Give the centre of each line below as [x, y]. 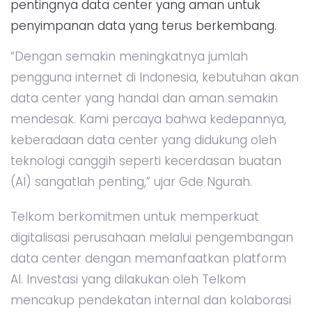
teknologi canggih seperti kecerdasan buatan [146, 161]
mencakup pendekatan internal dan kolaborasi [151, 300]
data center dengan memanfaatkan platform [148, 258]
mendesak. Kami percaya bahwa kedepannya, [148, 119]
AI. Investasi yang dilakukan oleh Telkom [128, 279]
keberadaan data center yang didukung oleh [143, 140]
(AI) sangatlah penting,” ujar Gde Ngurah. [131, 181]
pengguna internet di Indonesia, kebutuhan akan [155, 77]
